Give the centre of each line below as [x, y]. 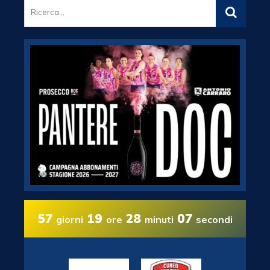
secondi [214, 219]
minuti [159, 219]
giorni [69, 219]
